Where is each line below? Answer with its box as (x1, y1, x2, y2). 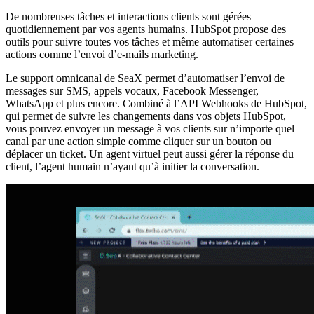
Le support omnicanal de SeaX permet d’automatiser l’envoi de (6, 71, 285, 84)
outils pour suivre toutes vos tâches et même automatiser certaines (6, 35, 294, 48)
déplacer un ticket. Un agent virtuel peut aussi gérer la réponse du (6, 147, 294, 160)
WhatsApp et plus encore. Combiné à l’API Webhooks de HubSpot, (6, 97, 307, 109)
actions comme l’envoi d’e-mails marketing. (6, 48, 198, 60)
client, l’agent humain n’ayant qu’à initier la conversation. (6, 160, 259, 172)
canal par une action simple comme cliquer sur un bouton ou (6, 135, 271, 147)
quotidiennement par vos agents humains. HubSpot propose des (6, 22, 286, 35)
